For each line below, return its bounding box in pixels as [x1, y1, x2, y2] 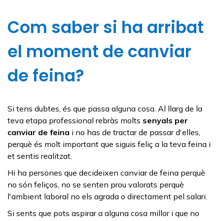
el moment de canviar [7, 39, 191, 63]
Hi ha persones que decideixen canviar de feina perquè [7, 167, 205, 178]
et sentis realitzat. [7, 150, 72, 161]
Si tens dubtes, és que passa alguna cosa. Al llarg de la [7, 103, 202, 113]
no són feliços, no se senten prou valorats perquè [7, 179, 184, 189]
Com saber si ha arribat [7, 15, 204, 39]
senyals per [143, 115, 188, 125]
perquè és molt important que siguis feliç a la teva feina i [7, 139, 211, 149]
